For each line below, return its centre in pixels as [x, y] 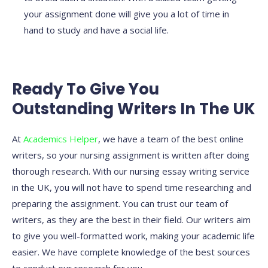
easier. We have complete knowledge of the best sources [131, 252]
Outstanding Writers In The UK [134, 109]
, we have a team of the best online [171, 139]
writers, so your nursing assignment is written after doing [131, 155]
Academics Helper [61, 139]
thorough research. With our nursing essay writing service [131, 171]
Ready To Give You [86, 89]
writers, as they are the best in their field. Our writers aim [131, 220]
